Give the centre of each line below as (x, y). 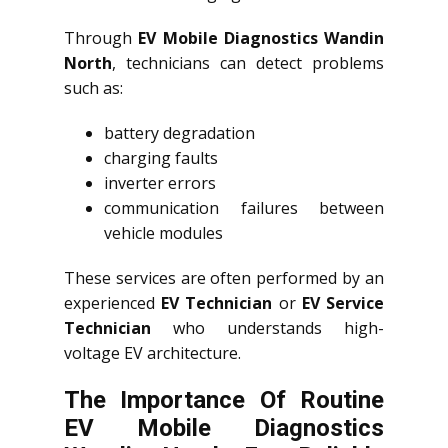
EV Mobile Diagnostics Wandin (261, 38)
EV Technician (217, 303)
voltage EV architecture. (152, 353)
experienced (113, 303)
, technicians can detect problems (248, 63)
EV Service (343, 303)
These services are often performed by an (224, 278)
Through (101, 38)
